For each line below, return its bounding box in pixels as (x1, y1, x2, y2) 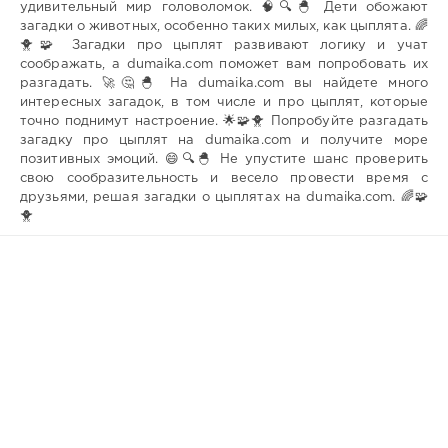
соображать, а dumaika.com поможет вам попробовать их (20, 59, 428, 71)
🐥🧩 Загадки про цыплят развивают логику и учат (20, 40, 428, 52)
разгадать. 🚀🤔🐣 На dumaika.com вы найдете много (20, 78, 428, 90)
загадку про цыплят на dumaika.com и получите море (20, 135, 428, 147)
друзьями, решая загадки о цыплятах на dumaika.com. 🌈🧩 (20, 192, 428, 204)
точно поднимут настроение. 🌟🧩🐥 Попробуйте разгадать (20, 116, 428, 128)
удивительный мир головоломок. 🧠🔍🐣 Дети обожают (20, 2, 428, 14)
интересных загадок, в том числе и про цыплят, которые (20, 97, 428, 109)
